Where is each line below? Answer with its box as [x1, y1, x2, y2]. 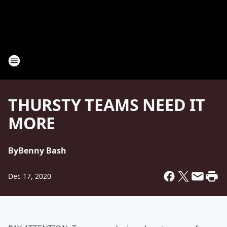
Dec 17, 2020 [8, 171, 51, 181]
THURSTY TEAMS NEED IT [8, 94, 205, 116]
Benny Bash [18, 145, 66, 156]
